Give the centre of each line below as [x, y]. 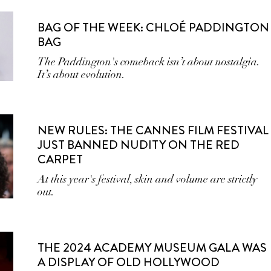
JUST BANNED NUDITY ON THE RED [139, 145]
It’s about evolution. [82, 74]
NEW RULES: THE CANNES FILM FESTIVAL [153, 130]
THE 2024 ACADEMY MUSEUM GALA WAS [152, 248]
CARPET [60, 159]
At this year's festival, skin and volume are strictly [148, 179]
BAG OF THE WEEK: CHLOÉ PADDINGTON [154, 28]
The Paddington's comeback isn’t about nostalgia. [149, 62]
